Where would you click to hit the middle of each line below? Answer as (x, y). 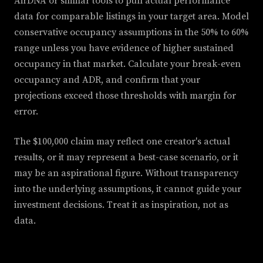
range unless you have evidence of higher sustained (124, 48)
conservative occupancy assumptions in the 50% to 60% (131, 33)
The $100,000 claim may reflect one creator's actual (122, 142)
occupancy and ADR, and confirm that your (107, 80)
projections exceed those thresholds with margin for (125, 96)
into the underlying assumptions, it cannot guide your (128, 189)
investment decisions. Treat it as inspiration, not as (121, 205)
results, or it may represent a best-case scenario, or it (126, 158)
